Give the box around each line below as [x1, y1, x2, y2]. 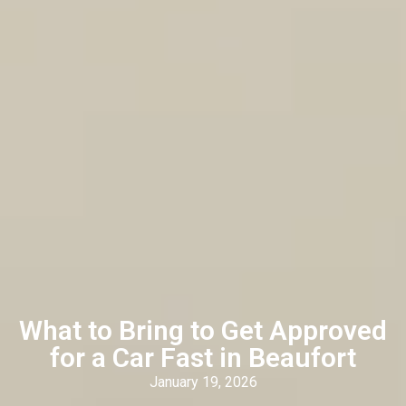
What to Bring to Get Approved [19, 314, 387, 346]
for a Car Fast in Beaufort [50, 341, 356, 373]
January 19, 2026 [149, 372, 257, 391]
